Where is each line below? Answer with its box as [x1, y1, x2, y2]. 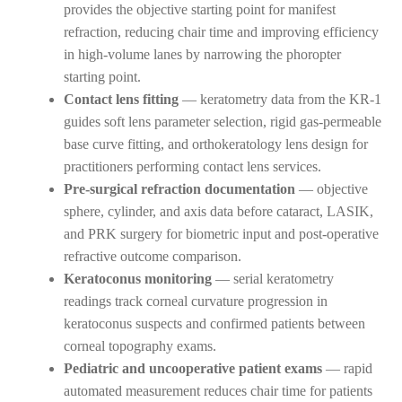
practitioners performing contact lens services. [63, 158, 321, 174]
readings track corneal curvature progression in [63, 293, 328, 309]
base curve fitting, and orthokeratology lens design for [63, 135, 368, 152]
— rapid [321, 360, 372, 376]
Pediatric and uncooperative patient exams [63, 360, 322, 376]
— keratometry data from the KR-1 [178, 91, 381, 107]
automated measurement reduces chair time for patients [63, 382, 372, 398]
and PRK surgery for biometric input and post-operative [63, 225, 379, 241]
